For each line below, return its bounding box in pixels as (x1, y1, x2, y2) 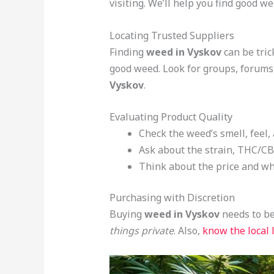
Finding (109, 45, 146, 59)
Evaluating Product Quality (109, 110, 232, 124)
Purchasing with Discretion (109, 191, 235, 205)
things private (109, 224, 174, 238)
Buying (109, 207, 144, 221)
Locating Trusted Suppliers (109, 28, 234, 42)
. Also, (173, 224, 202, 238)
